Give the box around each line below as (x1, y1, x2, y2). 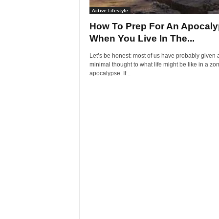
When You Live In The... (89, 33, 195, 44)
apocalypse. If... (89, 70, 131, 77)
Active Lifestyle (91, 7, 128, 14)
